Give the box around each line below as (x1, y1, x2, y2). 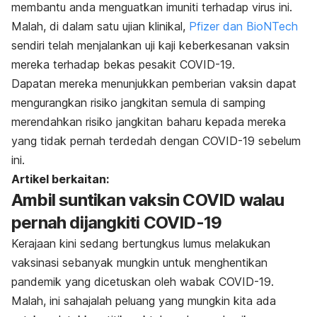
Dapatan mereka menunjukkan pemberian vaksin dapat (11, 76, 296, 91)
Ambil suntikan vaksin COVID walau (11, 190, 284, 211)
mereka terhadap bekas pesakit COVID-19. (11, 57, 235, 72)
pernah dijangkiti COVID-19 (11, 212, 222, 234)
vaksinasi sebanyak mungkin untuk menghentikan (11, 255, 267, 270)
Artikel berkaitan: (11, 172, 109, 187)
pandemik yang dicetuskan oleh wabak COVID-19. (11, 275, 277, 289)
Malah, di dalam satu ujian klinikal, (11, 19, 189, 34)
